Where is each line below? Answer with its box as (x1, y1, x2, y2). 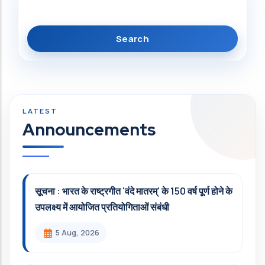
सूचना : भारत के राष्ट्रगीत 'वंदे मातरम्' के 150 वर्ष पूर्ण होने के (35, 185, 232, 198)
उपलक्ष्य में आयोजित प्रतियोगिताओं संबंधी (35, 201, 169, 214)
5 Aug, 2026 (56, 227, 99, 238)
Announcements (22, 118, 156, 141)
